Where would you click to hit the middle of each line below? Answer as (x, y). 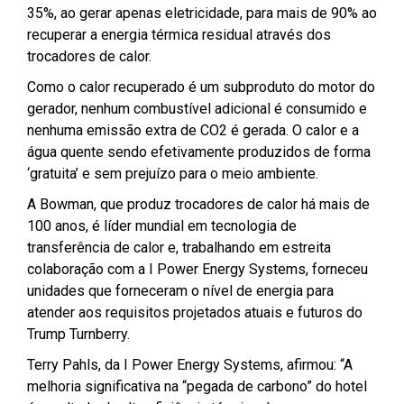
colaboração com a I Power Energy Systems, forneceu (197, 269)
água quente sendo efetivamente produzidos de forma (199, 151)
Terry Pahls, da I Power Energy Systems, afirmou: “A (190, 364)
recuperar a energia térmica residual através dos (179, 34)
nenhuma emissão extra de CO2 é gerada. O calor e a (193, 130)
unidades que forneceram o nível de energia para (180, 290)
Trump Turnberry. (78, 334)
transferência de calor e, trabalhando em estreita (179, 247)
